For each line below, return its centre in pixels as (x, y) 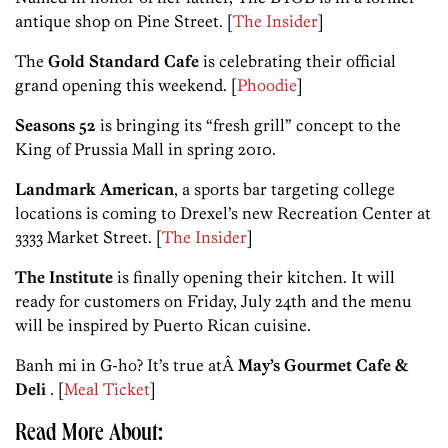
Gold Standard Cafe (125, 61)
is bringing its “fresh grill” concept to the (248, 125)
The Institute (64, 277)
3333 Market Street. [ (88, 237)
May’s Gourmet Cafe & (323, 365)
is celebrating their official (299, 61)
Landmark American (94, 189)
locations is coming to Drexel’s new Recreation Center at (223, 213)
